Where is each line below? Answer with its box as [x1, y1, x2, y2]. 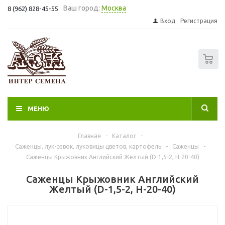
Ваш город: [63, 4, 100, 12]
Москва [101, 4, 126, 12]
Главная [78, 133, 101, 139]
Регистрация [180, 18, 217, 24]
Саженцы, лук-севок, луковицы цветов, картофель [15, 143, 161, 150]
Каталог [112, 133, 136, 139]
